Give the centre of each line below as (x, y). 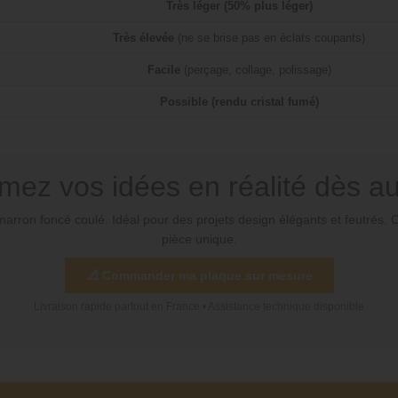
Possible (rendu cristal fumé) (239, 102)
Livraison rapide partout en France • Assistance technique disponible (199, 307)
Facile (163, 70)
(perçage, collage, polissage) (255, 70)
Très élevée (143, 38)
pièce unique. (199, 239)
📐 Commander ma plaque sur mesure (199, 276)
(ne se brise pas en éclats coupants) (270, 38)
